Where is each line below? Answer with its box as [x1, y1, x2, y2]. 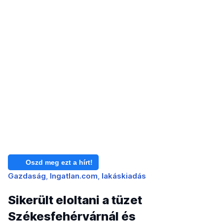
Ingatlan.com [50, 171, 98, 181]
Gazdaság [8, 171, 46, 181]
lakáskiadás [102, 171, 146, 181]
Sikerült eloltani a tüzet [8, 193, 142, 208]
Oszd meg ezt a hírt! [26, 158, 93, 167]
